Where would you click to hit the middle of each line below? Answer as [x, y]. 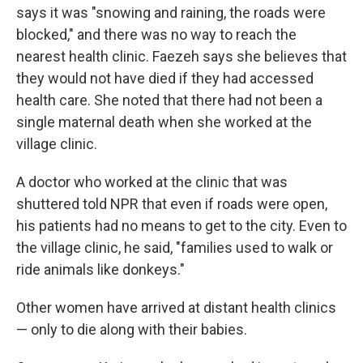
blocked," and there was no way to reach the [156, 34]
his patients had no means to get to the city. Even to [181, 226]
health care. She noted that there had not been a [169, 100]
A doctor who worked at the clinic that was [152, 182]
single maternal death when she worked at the [164, 122]
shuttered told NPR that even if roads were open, [172, 204]
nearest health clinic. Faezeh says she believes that [181, 56]
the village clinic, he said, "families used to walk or [175, 248]
